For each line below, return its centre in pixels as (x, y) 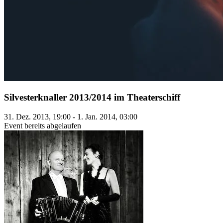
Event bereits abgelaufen (43, 126)
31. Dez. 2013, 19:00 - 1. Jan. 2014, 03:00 (71, 117)
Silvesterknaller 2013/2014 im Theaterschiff (92, 98)
